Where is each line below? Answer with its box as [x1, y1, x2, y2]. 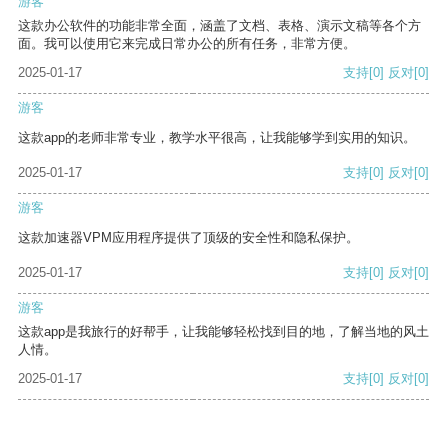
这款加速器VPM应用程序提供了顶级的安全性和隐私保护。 [18, 230, 359, 246]
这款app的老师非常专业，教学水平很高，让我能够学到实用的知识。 [18, 130, 416, 146]
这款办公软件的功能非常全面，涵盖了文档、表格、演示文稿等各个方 [18, 18, 421, 34]
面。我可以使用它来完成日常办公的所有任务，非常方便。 [18, 36, 356, 52]
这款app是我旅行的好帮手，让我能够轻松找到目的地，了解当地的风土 [18, 324, 429, 340]
